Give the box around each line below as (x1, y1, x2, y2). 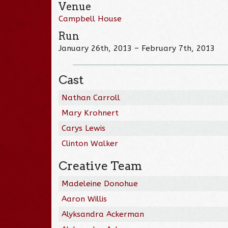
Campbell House (59, 14, 122, 23)
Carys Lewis (62, 123, 106, 133)
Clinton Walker (62, 138, 119, 148)
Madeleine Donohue (62, 179, 138, 188)
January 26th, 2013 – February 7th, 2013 (59, 43, 215, 53)
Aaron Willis (62, 194, 107, 204)
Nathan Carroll (62, 93, 121, 102)
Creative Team (59, 158, 142, 173)
